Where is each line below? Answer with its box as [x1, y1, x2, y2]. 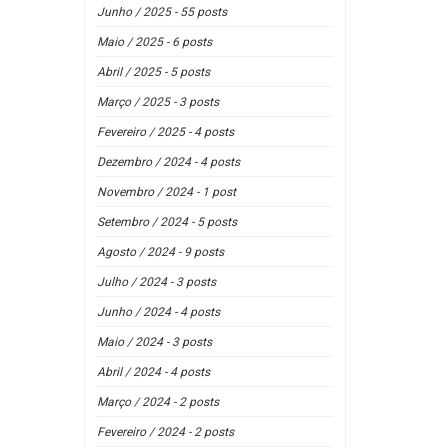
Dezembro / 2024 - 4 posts [96, 155, 240, 169]
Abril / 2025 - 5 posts [96, 65, 210, 79]
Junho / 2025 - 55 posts [96, 5, 227, 19]
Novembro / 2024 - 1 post [96, 185, 236, 199]
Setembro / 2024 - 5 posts [96, 215, 237, 229]
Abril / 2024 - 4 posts [96, 365, 210, 379]
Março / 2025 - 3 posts [96, 95, 219, 109]
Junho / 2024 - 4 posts [96, 305, 220, 319]
